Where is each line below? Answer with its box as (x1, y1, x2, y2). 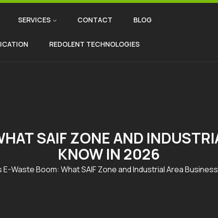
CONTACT (77, 15, 112, 24)
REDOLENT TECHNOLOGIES (49, 39, 140, 49)
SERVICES (18, 15, 51, 24)
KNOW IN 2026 (58, 144, 160, 164)
